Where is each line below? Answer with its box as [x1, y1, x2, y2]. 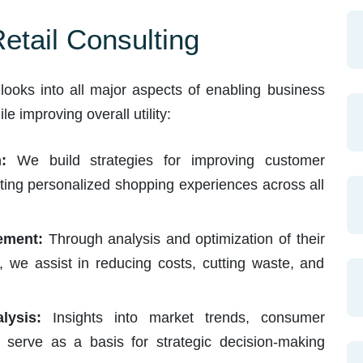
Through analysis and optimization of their [42, 230, 325, 247]
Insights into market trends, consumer [41, 309, 325, 326]
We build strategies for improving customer [6, 152, 325, 169]
